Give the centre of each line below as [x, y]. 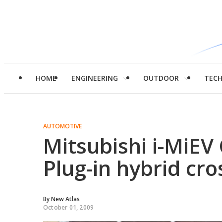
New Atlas [65, 199]
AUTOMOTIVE [62, 126]
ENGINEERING [95, 78]
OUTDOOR [161, 78]
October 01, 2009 [69, 207]
